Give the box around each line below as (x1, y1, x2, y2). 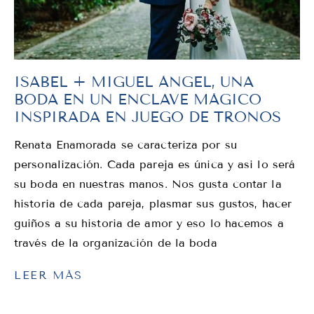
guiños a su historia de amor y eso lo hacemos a (14, 216, 284, 230)
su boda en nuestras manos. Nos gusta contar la (14, 177, 282, 191)
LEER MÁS (14, 268, 83, 282)
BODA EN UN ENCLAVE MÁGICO (14, 90, 261, 109)
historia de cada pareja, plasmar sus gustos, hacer (14, 196, 292, 210)
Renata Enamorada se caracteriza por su (14, 137, 237, 151)
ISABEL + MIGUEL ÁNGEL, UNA (14, 72, 254, 91)
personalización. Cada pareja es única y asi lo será (14, 157, 296, 171)
